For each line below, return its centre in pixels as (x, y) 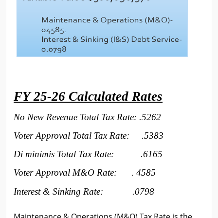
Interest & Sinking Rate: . (74, 192)
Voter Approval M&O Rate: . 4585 (85, 173)
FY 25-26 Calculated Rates (88, 97)
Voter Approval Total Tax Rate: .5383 (89, 136)
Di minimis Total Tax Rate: (77, 154)
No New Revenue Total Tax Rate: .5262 (88, 117)
